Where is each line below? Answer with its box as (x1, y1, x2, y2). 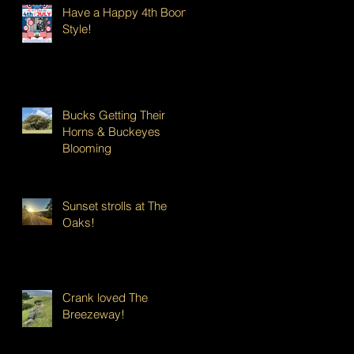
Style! (62, 21, 92, 36)
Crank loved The (62, 289, 148, 305)
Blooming (62, 140, 111, 156)
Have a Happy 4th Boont (62, 4, 190, 20)
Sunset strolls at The (62, 198, 167, 213)
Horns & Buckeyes (62, 123, 160, 139)
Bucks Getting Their (62, 107, 165, 122)
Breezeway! (62, 306, 125, 322)
